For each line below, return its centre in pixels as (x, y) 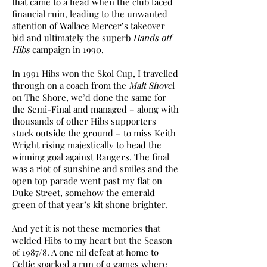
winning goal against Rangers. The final (91, 157)
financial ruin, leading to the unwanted (90, 14)
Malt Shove (150, 85)
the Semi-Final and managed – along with (95, 109)
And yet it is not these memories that (86, 228)
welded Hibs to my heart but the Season (92, 240)
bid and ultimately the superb (72, 38)
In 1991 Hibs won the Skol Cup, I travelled (95, 73)
